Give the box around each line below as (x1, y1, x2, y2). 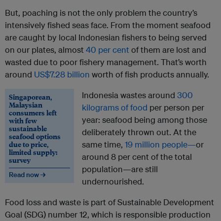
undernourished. (82, 176, 144, 187)
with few (9, 115, 37, 126)
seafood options (9, 131, 61, 142)
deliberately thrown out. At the (82, 127, 196, 138)
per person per (147, 102, 204, 113)
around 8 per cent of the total (82, 151, 192, 162)
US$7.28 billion (34, 69, 90, 80)
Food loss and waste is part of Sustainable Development (5, 197, 214, 208)
